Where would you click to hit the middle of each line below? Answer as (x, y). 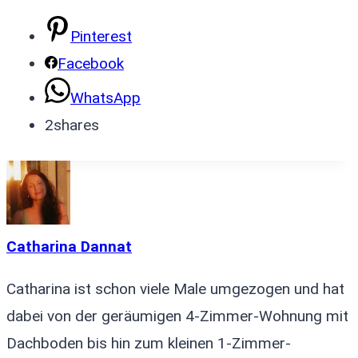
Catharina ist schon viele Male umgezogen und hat (175, 289)
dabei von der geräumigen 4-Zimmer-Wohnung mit (177, 316)
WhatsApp (105, 98)
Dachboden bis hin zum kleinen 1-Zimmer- (149, 344)
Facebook (91, 64)
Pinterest (101, 37)
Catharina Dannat (69, 247)
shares (76, 125)
